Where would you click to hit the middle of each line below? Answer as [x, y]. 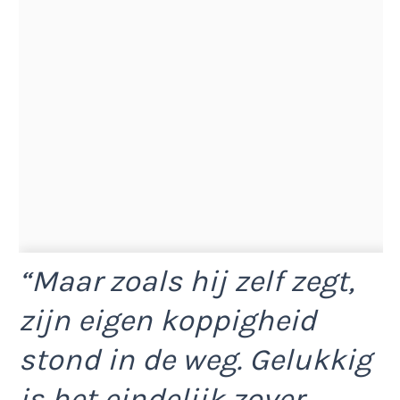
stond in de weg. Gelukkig [195, 359]
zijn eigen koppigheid [167, 320]
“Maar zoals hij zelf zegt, [187, 281]
